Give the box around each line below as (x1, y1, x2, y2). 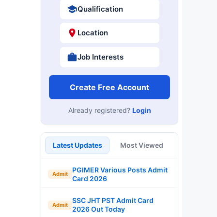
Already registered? (68, 106, 132, 114)
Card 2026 (72, 174, 107, 183)
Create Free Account (70, 82, 149, 92)
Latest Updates (52, 140, 102, 149)
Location (77, 28, 108, 37)
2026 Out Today (72, 205, 125, 213)
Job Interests (77, 52, 124, 62)
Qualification (77, 4, 123, 14)
